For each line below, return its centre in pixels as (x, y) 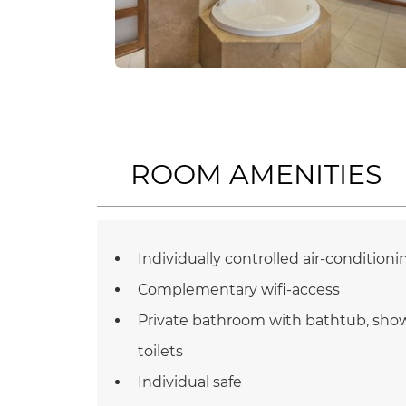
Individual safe (190, 382)
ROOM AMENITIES (256, 175)
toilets (160, 352)
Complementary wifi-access (239, 290)
